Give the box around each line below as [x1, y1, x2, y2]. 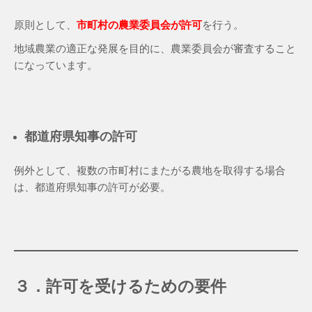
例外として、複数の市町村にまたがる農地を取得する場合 [14, 164, 286, 176]
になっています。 [14, 58, 97, 71]
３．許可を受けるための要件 [14, 277, 226, 295]
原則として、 [14, 18, 77, 31]
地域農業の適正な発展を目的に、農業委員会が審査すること [14, 42, 296, 54]
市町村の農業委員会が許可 [77, 18, 202, 31]
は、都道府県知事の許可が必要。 [14, 180, 171, 193]
